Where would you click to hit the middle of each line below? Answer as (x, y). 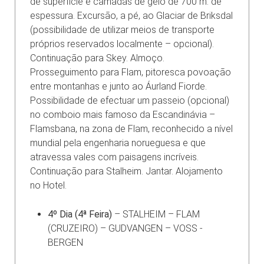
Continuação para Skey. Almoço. (97, 58)
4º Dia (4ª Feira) (80, 214)
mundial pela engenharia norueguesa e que (118, 143)
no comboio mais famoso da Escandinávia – (123, 114)
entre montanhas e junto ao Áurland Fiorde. (118, 86)
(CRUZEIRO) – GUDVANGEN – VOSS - (125, 228)
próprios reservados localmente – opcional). (122, 44)
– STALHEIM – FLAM (156, 214)
